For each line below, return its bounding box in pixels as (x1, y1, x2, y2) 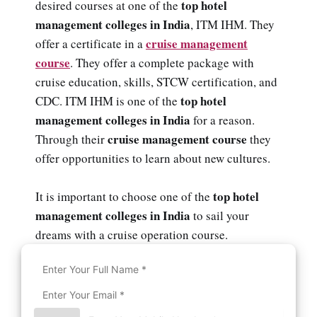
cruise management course (108, 130, 247, 149)
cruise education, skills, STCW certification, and (35, 74, 277, 91)
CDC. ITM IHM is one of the (35, 93, 180, 110)
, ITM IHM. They (190, 16, 275, 33)
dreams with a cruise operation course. (35, 226, 228, 243)
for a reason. (190, 112, 255, 129)
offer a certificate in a (35, 35, 146, 52)
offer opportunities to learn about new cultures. (35, 150, 270, 167)
